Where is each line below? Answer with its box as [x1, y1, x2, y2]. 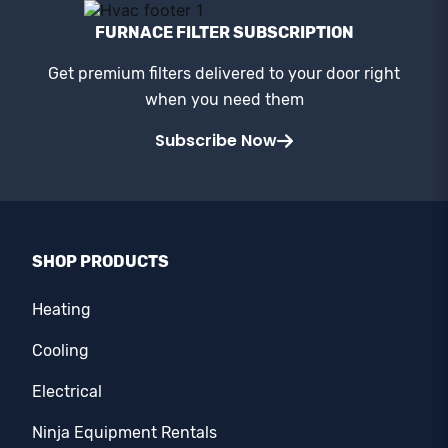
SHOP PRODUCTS [32, 252, 169, 272]
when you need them [144, 90, 304, 110]
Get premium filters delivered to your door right [48, 64, 400, 84]
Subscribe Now [155, 129, 277, 153]
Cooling [32, 341, 89, 361]
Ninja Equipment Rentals [32, 423, 217, 443]
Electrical [32, 382, 102, 402]
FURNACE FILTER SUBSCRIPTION [94, 23, 354, 43]
